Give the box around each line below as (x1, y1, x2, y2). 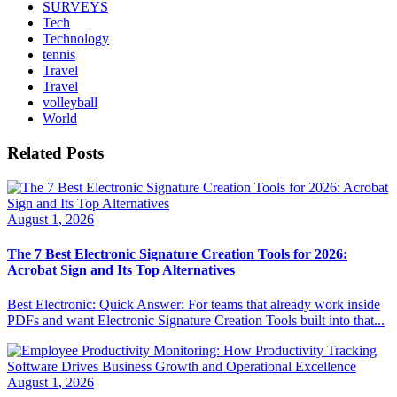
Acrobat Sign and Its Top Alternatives (7, 261, 235, 277)
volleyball (43, 95, 97, 111)
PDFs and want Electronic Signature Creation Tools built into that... (7, 313, 385, 329)
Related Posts (7, 143, 104, 162)
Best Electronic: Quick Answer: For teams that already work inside (7, 297, 380, 313)
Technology (43, 31, 109, 47)
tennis (43, 47, 75, 63)
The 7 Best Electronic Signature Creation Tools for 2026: (7, 245, 347, 261)
